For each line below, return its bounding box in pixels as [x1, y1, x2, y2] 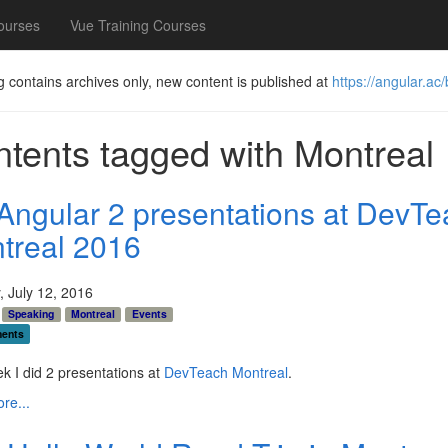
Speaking [8, 306, 55, 321]
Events [131, 306, 167, 321]
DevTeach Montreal [163, 362, 288, 383]
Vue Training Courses [70, 15, 206, 35]
